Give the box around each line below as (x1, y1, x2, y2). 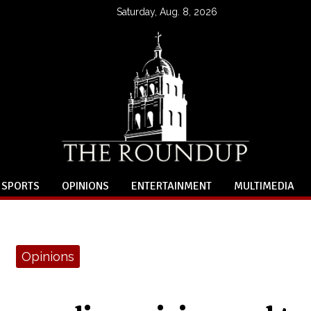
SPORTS (1, 179, 40, 193)
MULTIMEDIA (234, 179, 294, 193)
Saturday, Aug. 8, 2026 (117, 6, 217, 17)
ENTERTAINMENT (131, 179, 212, 193)
